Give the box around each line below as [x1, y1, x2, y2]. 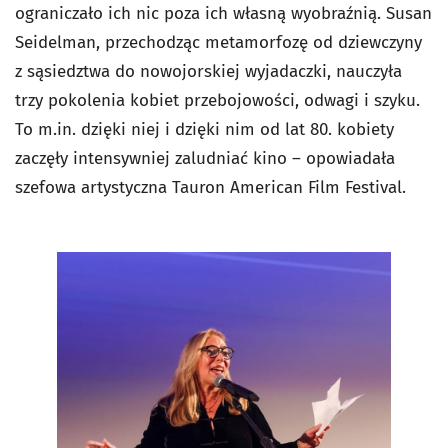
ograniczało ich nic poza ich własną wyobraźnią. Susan [15, 2, 432, 24]
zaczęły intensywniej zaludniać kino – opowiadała [15, 147, 395, 169]
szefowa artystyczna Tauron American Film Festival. [15, 176, 426, 198]
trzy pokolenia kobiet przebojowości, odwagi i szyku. [15, 89, 420, 111]
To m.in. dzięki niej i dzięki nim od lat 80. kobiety [15, 118, 394, 140]
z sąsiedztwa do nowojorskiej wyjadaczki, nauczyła [15, 60, 402, 82]
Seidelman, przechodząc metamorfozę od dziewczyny [15, 31, 422, 53]
